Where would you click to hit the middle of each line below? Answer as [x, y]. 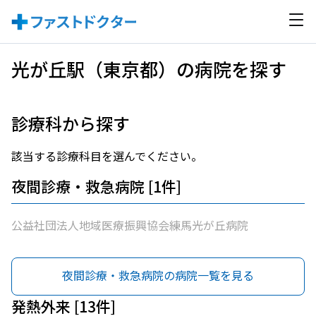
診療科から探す [71, 123]
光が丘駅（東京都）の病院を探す [149, 69]
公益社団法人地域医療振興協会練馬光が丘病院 [130, 225]
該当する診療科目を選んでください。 [107, 156]
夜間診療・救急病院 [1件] [96, 186]
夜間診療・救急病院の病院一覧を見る [158, 275]
